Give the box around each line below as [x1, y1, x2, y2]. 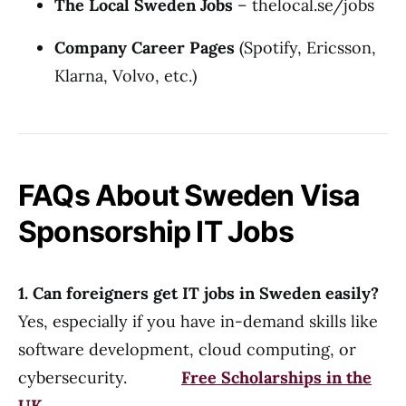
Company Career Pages [54, 37, 235, 58]
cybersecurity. [18, 367, 181, 388]
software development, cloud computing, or [18, 339, 356, 360]
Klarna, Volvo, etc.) [54, 65, 197, 86]
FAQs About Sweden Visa [18, 178, 361, 213]
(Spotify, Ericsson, [235, 37, 376, 58]
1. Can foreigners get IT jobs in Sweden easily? [18, 283, 379, 304]
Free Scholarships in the [181, 367, 372, 388]
